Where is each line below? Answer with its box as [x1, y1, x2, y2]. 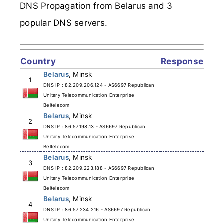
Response [161, 56, 203, 66]
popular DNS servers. [20, 18, 107, 28]
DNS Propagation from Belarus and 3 [20, 1, 173, 11]
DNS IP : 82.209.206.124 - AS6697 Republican [43, 82, 154, 88]
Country [20, 56, 56, 66]
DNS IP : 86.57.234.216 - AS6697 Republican [43, 206, 151, 212]
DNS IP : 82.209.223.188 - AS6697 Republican [43, 165, 154, 171]
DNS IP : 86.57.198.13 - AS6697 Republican [43, 123, 146, 129]
